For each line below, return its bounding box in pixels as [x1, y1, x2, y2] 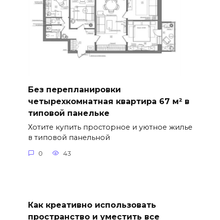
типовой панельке [27, 108, 110, 118]
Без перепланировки [27, 84, 121, 94]
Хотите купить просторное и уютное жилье [27, 123, 192, 132]
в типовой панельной [27, 133, 110, 142]
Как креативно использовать [27, 200, 156, 210]
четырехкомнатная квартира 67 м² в [27, 96, 190, 106]
